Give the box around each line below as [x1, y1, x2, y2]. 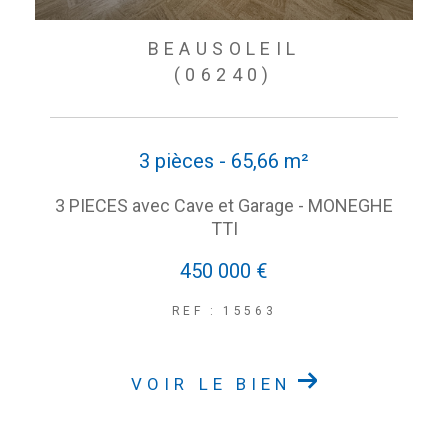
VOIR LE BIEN [131, 373, 292, 394]
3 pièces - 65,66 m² [139, 148, 309, 173]
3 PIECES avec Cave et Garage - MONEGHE [55, 194, 393, 216]
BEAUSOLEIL [147, 37, 301, 59]
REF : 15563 [171, 303, 277, 318]
